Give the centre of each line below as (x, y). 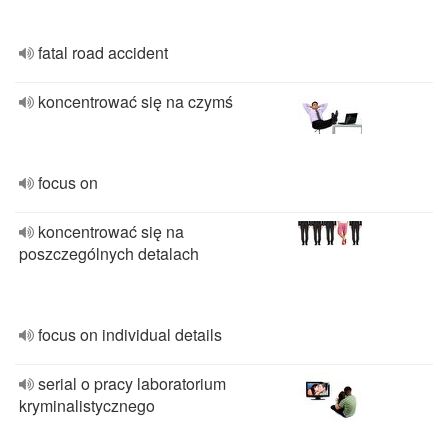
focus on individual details (130, 334)
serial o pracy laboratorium (132, 383)
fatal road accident (103, 52)
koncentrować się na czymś (135, 101)
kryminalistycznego (87, 405)
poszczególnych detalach (109, 253)
